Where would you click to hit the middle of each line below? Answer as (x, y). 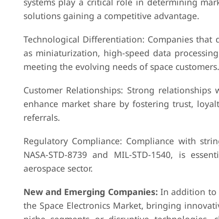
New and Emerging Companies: (90, 192)
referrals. (42, 117)
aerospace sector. (58, 168)
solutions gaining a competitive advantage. (111, 16)
